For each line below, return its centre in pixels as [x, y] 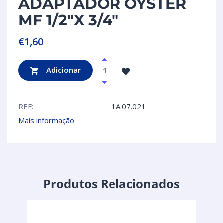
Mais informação [46, 121]
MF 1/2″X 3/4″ [68, 20]
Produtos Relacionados [111, 184]
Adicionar [62, 69]
